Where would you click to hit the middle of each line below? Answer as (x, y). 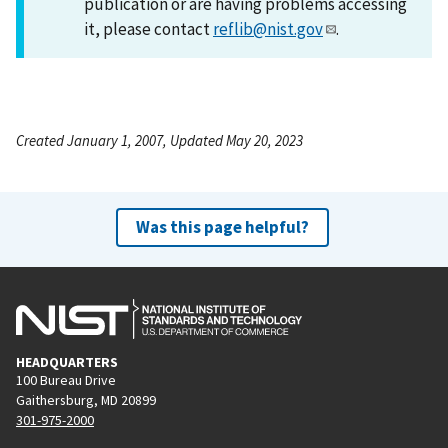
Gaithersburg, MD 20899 (86, 399)
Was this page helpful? (222, 226)
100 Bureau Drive (66, 379)
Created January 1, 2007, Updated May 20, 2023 (159, 140)
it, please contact (148, 28)
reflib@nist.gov (268, 28)
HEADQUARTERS (67, 361)
